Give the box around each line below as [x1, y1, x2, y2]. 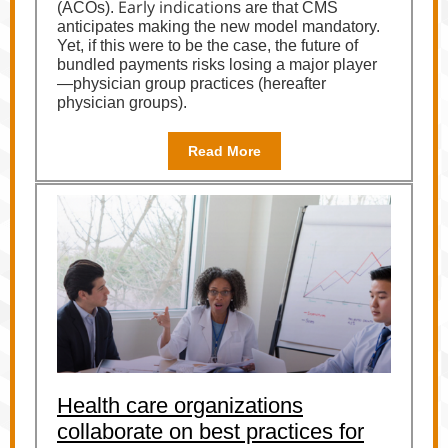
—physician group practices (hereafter [57, 75, 326, 92]
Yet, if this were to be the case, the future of [57, 37, 358, 54]
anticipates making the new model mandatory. [57, 18, 380, 35]
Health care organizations [57, 393, 303, 418]
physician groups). [57, 94, 187, 111]
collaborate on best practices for [57, 419, 364, 444]
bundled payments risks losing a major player [57, 56, 377, 73]
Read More [187, 143, 261, 159]
